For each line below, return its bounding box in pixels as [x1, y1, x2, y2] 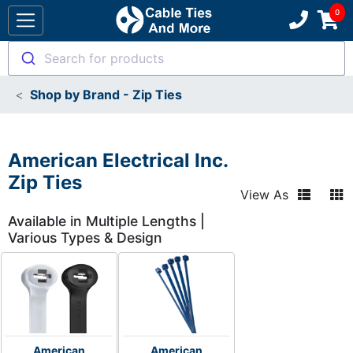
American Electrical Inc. [8, 149, 228, 172]
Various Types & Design [8, 229, 162, 246]
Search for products [43, 50, 164, 66]
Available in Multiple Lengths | [8, 213, 205, 229]
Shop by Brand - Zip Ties [30, 87, 182, 102]
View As [240, 187, 288, 203]
